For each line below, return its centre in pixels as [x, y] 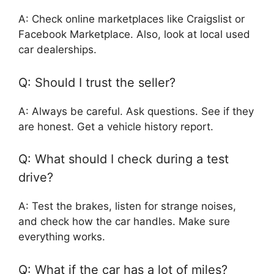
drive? [36, 178]
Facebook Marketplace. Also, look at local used [134, 35]
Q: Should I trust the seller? [97, 82]
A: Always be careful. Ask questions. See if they [136, 111]
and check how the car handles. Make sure [124, 222]
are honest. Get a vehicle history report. [116, 126]
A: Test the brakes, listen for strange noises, [127, 206]
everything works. [62, 237]
